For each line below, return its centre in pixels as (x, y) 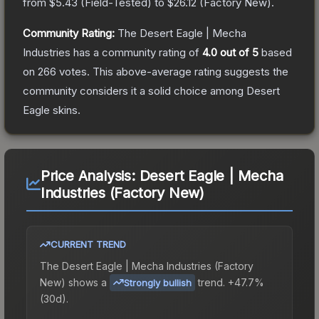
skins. (65, 110)
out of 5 (238, 52)
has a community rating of (136, 52)
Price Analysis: (90, 176)
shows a (86, 282)
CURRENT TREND (88, 244)
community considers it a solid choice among (135, 90)
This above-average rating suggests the (189, 71)
